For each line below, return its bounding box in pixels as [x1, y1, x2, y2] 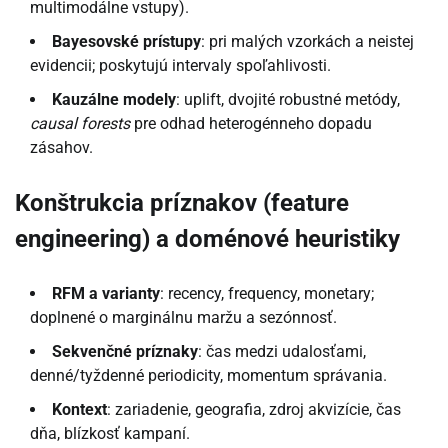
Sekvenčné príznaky [52, 341, 198, 361]
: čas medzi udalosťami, [198, 341, 366, 361]
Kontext [52, 399, 107, 419]
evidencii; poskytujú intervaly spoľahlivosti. [30, 55, 331, 75]
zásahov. [30, 137, 93, 157]
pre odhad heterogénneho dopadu [130, 113, 372, 133]
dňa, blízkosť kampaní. [30, 423, 190, 443]
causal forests [30, 113, 130, 133]
